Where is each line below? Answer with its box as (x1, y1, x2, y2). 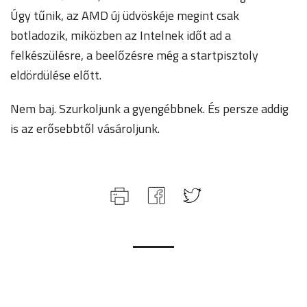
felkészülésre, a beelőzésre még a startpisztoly (10, 46, 258, 64)
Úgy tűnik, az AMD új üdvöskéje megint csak (10, 6, 239, 25)
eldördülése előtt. (10, 66, 101, 84)
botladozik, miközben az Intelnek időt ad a (10, 26, 231, 45)
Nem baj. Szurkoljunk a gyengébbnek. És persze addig (10, 99, 288, 118)
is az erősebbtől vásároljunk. (10, 119, 160, 138)
